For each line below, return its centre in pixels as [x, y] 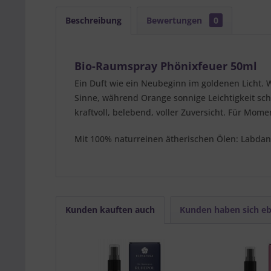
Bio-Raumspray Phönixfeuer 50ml [166, 66]
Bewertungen [175, 20]
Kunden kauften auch [110, 210]
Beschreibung [93, 20]
